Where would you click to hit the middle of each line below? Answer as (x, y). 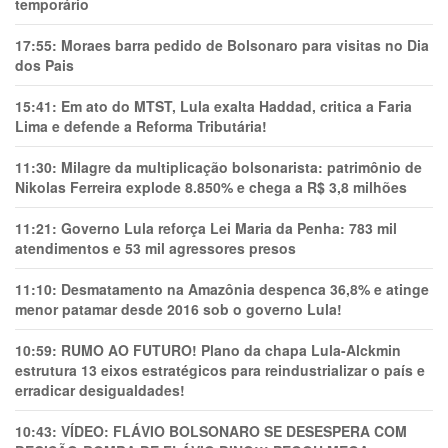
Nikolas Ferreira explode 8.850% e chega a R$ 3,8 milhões (211, 186)
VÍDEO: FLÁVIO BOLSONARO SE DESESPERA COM (234, 430)
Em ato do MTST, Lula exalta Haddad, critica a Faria (236, 105)
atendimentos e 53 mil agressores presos (155, 247)
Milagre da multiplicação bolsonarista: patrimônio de (241, 166)
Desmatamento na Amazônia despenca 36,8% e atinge (245, 288)
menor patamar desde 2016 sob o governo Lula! (178, 308)
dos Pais (44, 64)
